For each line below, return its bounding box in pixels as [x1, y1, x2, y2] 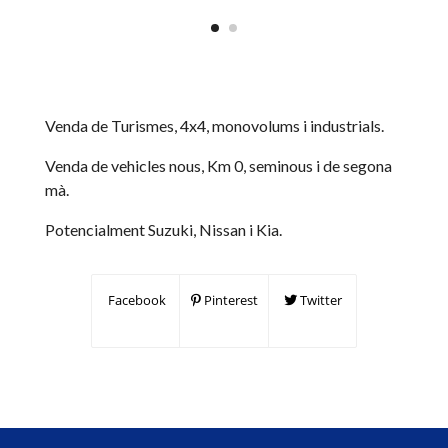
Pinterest [200, 291, 258, 309]
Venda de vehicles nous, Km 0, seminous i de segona [45, 156, 392, 175]
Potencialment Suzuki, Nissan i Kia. [45, 220, 282, 239]
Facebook [105, 291, 166, 309]
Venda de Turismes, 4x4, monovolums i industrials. [45, 116, 384, 135]
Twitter [296, 291, 342, 309]
